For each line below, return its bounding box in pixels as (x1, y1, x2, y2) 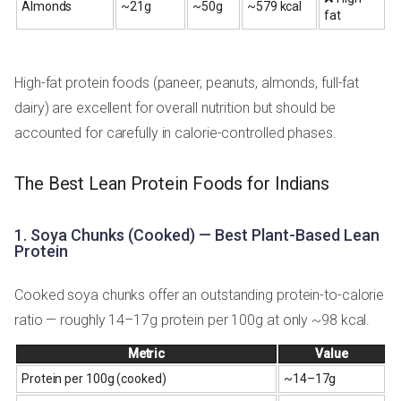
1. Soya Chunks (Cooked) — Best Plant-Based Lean (14, 225, 380, 244)
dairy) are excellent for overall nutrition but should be (14, 99, 337, 117)
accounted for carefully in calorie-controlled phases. (14, 124, 337, 142)
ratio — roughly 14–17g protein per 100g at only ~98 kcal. (14, 311, 371, 328)
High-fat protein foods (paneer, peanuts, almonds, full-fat (14, 74, 360, 92)
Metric (127, 346, 166, 361)
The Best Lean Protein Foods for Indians (14, 172, 330, 194)
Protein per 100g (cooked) (21, 371, 166, 386)
